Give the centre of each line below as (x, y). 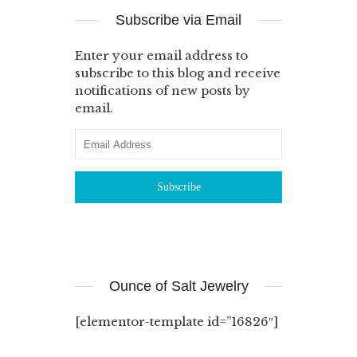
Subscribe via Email (178, 20)
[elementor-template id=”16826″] (177, 322)
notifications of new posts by (163, 91)
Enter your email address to (161, 56)
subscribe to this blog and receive (178, 73)
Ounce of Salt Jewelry (178, 286)
